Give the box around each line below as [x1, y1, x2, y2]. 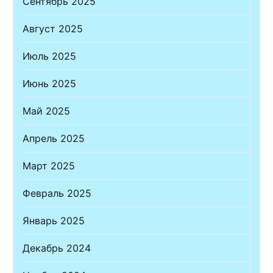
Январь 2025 [23, 214, 85, 227]
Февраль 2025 [23, 186, 92, 199]
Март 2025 [23, 159, 76, 172]
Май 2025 [23, 104, 71, 117]
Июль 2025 [23, 49, 77, 62]
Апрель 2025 [23, 132, 85, 144]
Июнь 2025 [23, 77, 77, 90]
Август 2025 [23, 22, 83, 35]
